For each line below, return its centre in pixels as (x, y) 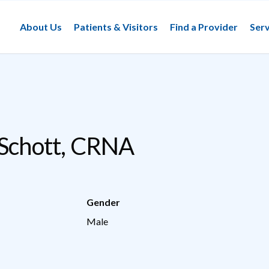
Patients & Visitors (116, 26)
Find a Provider (204, 26)
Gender (103, 202)
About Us (41, 26)
